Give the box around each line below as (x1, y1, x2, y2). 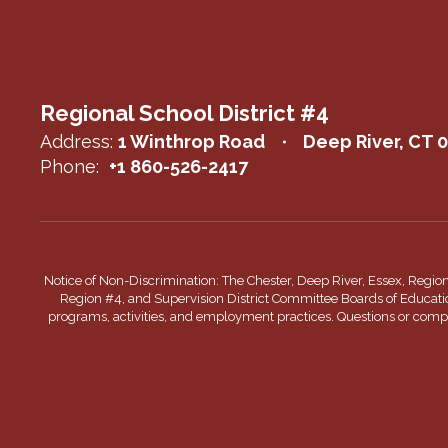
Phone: (40, 156, 99, 178)
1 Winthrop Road (118, 131, 265, 153)
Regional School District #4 (40, 100, 329, 127)
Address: (40, 131, 113, 153)
